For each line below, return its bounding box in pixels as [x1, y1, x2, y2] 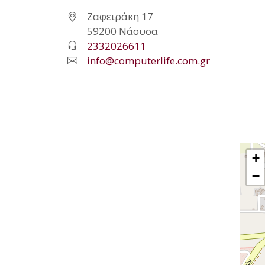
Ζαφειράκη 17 [87, 9, 153, 23]
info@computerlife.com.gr [87, 53, 210, 67]
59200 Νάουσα [87, 24, 158, 38]
